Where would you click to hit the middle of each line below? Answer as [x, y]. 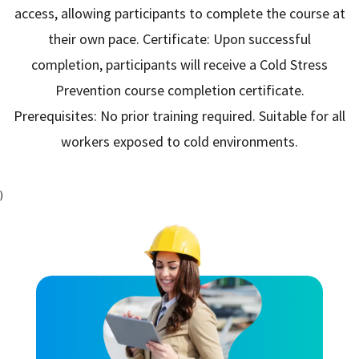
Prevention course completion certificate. [179, 90]
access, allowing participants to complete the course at [179, 13]
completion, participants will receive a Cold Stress [179, 64]
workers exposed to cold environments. [179, 141]
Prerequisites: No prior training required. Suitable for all [179, 115]
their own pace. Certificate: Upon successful [179, 38]
